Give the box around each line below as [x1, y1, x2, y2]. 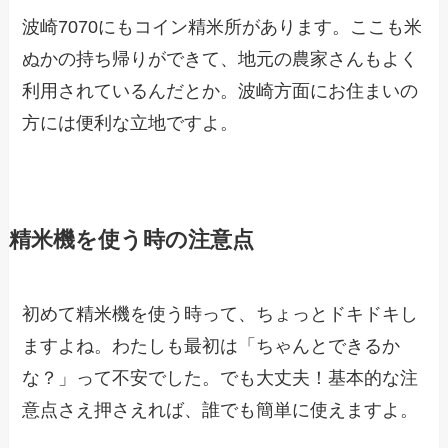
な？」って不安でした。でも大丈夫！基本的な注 [22, 368, 419, 389]
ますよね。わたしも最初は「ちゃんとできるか [22, 336, 401, 357]
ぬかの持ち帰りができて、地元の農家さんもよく [22, 49, 419, 70]
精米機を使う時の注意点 [8, 228, 254, 253]
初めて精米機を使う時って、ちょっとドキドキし [22, 304, 419, 325]
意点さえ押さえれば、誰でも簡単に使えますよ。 [22, 400, 419, 421]
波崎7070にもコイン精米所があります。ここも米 [22, 17, 423, 38]
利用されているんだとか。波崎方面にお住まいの [22, 81, 419, 102]
